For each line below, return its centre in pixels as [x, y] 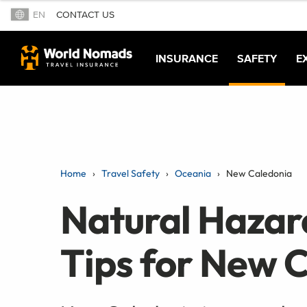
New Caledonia [259, 173]
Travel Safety [131, 173]
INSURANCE [187, 58]
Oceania [193, 173]
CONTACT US [85, 15]
